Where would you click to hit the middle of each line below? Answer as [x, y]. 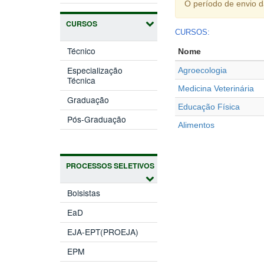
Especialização [95, 70]
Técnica [82, 80]
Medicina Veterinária [216, 88]
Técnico [82, 50]
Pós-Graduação [97, 119]
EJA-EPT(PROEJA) [103, 232]
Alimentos [196, 125]
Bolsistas [84, 192]
